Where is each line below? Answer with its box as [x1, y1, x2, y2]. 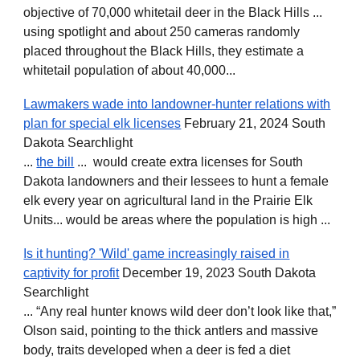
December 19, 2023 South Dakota [119, 266, 317, 280]
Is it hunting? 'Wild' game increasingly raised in [23, 247, 290, 260]
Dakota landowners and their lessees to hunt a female [23, 174, 329, 188]
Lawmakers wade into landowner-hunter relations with [23, 97, 331, 111]
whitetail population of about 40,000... [23, 63, 236, 77]
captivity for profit [23, 266, 120, 280]
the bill [36, 155, 75, 169]
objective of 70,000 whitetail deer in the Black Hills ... [23, 6, 323, 19]
